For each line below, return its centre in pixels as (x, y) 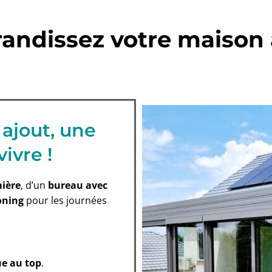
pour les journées (65, 200)
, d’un (34, 185)
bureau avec (78, 185)
